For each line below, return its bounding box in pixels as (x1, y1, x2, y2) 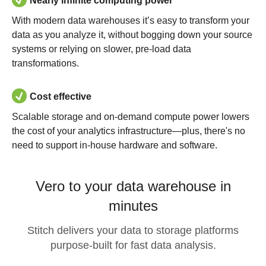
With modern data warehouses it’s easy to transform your (12, 15, 249, 26)
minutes (108, 198, 158, 214)
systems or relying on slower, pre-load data (12, 44, 191, 54)
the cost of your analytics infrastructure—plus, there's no (12, 126, 245, 136)
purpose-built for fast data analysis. (50, 239, 216, 251)
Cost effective (30, 91, 91, 102)
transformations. (12, 58, 79, 68)
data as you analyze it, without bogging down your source (12, 30, 252, 40)
